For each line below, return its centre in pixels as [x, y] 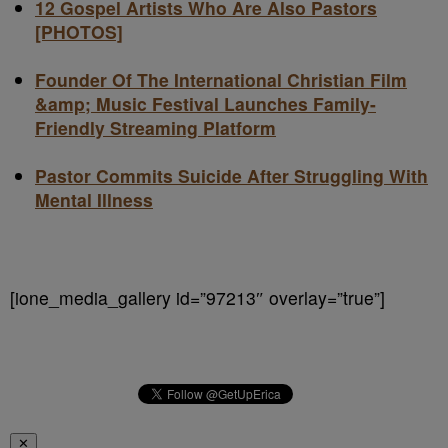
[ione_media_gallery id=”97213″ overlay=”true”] [197, 297]
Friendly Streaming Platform [155, 127]
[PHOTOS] [79, 31]
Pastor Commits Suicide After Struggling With [231, 175]
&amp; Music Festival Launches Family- [205, 103]
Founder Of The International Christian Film [221, 79]
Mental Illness [94, 199]
